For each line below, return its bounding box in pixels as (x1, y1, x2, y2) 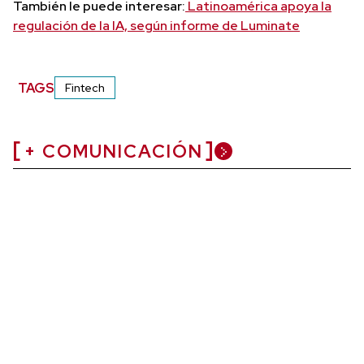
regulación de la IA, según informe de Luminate (13, 17, 300, 34)
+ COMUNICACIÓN (24, 140, 203, 163)
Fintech (65, 80, 106, 95)
